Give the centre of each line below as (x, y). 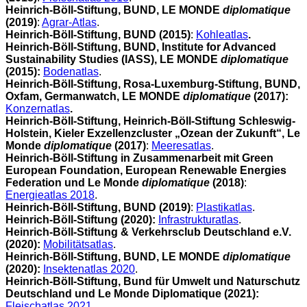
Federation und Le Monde (74, 182)
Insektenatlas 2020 (89, 269)
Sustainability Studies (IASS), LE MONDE (113, 59)
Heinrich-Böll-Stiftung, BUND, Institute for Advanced (141, 47)
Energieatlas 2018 (50, 195)
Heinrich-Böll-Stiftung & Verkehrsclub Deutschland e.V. (148, 232)
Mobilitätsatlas (78, 244)
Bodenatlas (71, 71)
